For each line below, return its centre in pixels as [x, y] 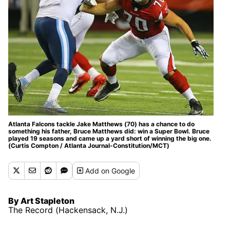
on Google [118, 170]
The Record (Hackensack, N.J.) [68, 210]
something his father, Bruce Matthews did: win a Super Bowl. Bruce [109, 131]
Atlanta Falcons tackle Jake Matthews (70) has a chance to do [101, 124]
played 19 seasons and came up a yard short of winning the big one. [110, 138]
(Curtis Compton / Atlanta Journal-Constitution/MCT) [89, 145]
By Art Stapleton [41, 200]
